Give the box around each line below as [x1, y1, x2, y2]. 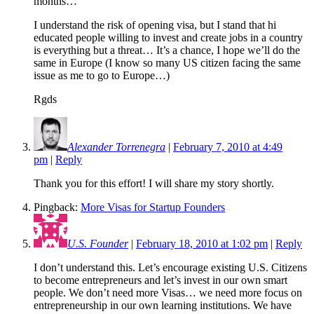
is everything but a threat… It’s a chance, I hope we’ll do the [34, 43, 300, 56]
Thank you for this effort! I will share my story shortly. [34, 177, 274, 189]
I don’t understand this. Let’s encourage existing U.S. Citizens [34, 261, 307, 273]
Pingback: [34, 200, 81, 213]
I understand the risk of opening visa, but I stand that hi [34, 18, 276, 31]
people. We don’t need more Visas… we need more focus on [34, 286, 302, 299]
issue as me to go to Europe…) [34, 69, 170, 81]
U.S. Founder [67, 237, 128, 250]
